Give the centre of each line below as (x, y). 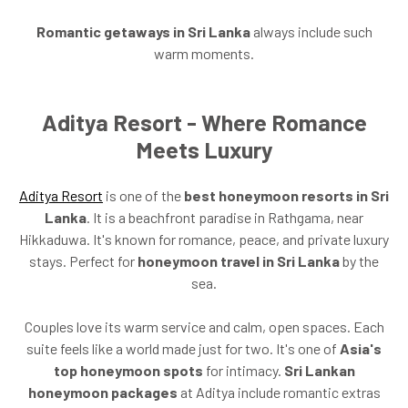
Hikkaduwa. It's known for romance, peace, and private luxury (204, 239)
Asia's (361, 348)
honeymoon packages (102, 392)
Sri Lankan (319, 370)
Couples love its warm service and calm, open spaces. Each (204, 326)
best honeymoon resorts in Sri (286, 195)
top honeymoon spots (128, 370)
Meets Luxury (204, 149)
